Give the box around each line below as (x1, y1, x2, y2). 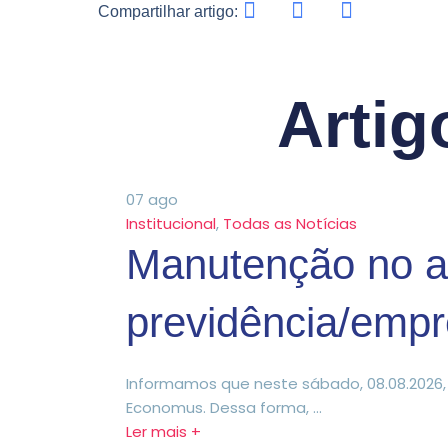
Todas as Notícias (223, 212, 357, 234)
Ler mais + (126, 420, 201, 442)
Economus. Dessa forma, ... (126, 396, 322, 418)
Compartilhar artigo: (97, 2, 238, 20)
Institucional (126, 212, 216, 234)
